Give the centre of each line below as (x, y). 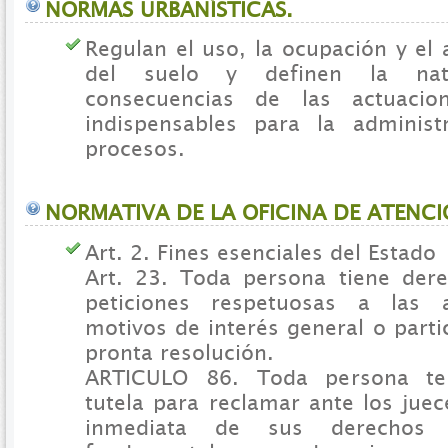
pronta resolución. (179, 352)
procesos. (135, 149)
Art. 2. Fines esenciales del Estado (260, 252)
